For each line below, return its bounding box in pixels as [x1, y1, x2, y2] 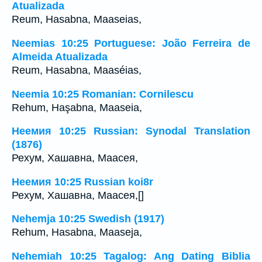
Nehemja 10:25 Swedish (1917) [12, 213, 164, 225]
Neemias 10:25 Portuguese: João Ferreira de [12, 37, 250, 49]
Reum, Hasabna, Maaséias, [12, 64, 153, 76]
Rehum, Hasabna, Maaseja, [12, 226, 142, 239]
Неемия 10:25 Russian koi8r [12, 175, 153, 188]
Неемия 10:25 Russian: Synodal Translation [12, 125, 250, 137]
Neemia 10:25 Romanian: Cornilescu [12, 88, 194, 100]
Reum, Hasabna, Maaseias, [12, 13, 142, 26]
